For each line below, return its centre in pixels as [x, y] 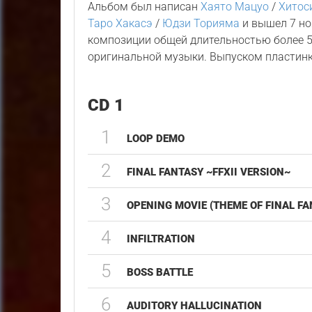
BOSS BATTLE [160, 272]
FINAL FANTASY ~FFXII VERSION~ [209, 172]
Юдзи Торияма [201, 23]
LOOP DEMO [156, 139]
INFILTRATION [161, 239]
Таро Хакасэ [120, 23]
